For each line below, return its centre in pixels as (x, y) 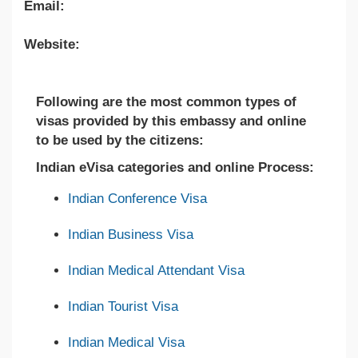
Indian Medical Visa (126, 342)
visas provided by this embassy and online (171, 121)
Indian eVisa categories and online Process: (175, 167)
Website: (52, 44)
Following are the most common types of (166, 101)
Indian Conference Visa (137, 198)
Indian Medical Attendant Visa (156, 270)
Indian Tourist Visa (123, 306)
